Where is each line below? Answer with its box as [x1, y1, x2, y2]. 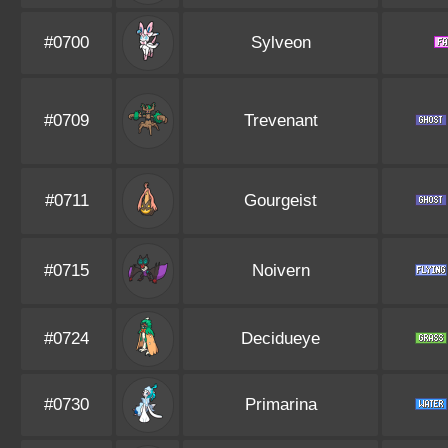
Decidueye [241, 329, 320, 348]
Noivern [251, 261, 310, 280]
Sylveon [250, 33, 311, 52]
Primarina [244, 395, 317, 414]
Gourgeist [244, 191, 317, 210]
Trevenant [243, 111, 318, 130]
